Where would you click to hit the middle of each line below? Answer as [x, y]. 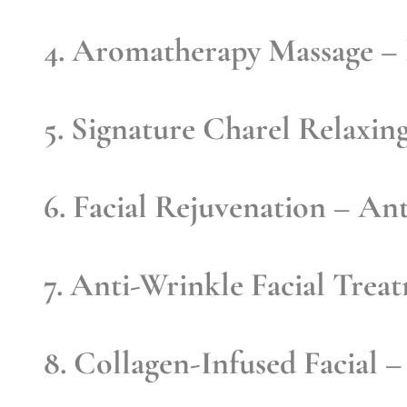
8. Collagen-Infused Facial [211, 362]
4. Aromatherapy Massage [208, 50]
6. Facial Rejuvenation [185, 206]
